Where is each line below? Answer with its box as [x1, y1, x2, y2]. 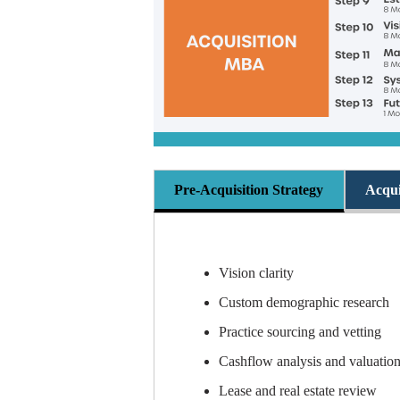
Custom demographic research [218, 294, 389, 310]
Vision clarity [218, 264, 294, 280]
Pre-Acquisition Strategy [174, 182, 324, 198]
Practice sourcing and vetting [218, 323, 381, 339]
